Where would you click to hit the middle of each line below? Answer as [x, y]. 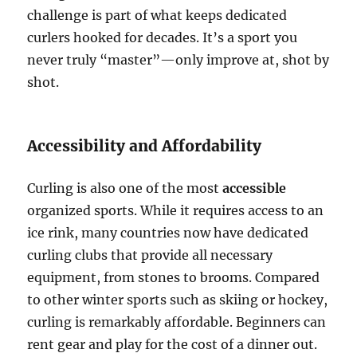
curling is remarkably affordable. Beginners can [177, 322]
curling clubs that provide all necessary [150, 255]
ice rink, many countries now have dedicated [168, 233]
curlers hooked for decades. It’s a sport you [163, 38]
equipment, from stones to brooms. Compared [174, 278]
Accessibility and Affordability [145, 146]
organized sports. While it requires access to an [176, 211]
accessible [255, 188]
